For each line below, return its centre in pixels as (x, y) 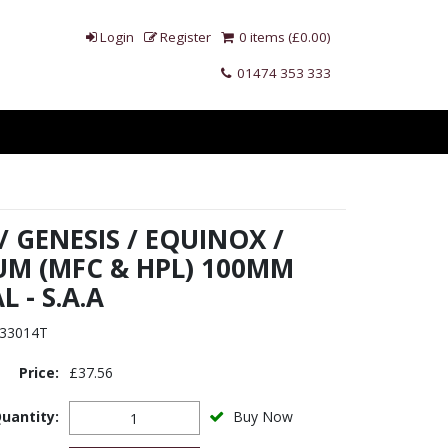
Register (185, 37)
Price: (38, 372)
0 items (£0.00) (283, 37)
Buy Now (262, 416)
